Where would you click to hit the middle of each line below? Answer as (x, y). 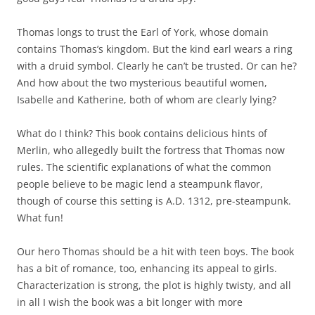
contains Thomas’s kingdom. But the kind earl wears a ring (155, 49)
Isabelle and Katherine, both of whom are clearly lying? (147, 100)
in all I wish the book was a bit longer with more (130, 302)
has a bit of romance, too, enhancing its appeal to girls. (147, 269)
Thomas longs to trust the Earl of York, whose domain (143, 32)
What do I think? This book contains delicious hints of (142, 134)
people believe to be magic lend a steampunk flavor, (140, 184)
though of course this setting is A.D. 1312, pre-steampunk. (154, 201)
